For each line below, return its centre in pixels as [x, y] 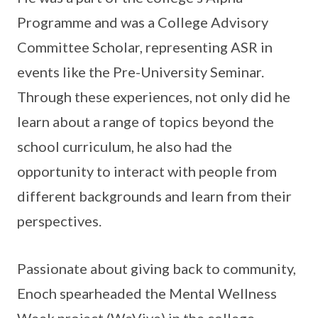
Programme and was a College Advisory [143, 22]
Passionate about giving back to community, [157, 268]
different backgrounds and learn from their [154, 196]
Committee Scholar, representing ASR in [145, 46]
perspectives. [59, 220]
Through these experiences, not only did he [154, 96]
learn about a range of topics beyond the [146, 121]
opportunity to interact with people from [147, 171]
